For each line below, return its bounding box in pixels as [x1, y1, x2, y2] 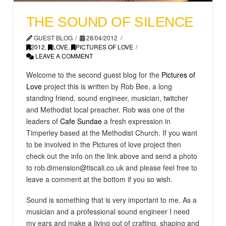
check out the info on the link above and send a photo [26, 151, 197, 161]
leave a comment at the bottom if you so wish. [26, 174, 173, 185]
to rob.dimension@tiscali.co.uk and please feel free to [26, 162, 197, 173]
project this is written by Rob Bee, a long [41, 81, 172, 92]
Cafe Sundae [60, 116, 102, 127]
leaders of [26, 116, 60, 127]
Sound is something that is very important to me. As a [26, 195, 197, 205]
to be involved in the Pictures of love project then [26, 139, 181, 150]
